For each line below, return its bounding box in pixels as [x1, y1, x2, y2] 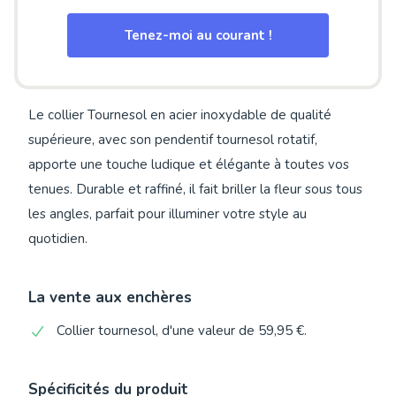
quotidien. [28, 230, 88, 248]
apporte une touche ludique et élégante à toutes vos [28, 156, 349, 174]
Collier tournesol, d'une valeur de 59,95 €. [57, 322, 307, 340]
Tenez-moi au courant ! [124, 26, 272, 44]
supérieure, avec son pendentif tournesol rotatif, [28, 131, 317, 149]
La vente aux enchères [28, 287, 192, 308]
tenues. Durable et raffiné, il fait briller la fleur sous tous [28, 180, 362, 199]
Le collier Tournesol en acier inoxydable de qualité [28, 106, 331, 125]
